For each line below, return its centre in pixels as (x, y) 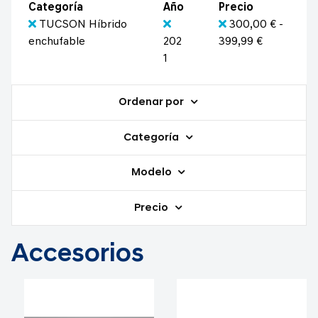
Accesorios (78, 255)
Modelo (152, 173)
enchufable (57, 42)
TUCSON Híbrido (83, 25)
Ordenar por (153, 103)
